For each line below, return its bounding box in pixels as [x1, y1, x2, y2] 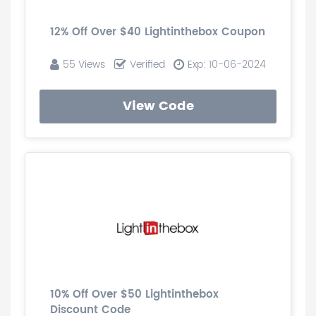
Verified [129, 56, 165, 73]
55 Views [63, 56, 105, 73]
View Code [122, 96, 194, 116]
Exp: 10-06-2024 [188, 56, 266, 73]
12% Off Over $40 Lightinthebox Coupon [50, 23, 265, 41]
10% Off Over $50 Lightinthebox [50, 286, 219, 303]
